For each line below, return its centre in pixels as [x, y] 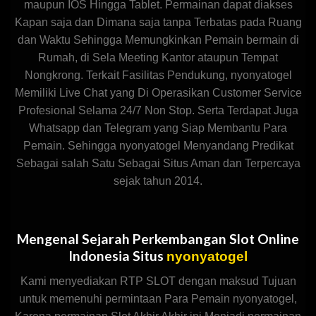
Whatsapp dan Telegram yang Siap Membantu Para [158, 128]
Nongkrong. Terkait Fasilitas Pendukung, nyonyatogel [158, 75]
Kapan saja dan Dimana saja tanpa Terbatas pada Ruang [158, 23]
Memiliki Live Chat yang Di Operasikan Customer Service [158, 93]
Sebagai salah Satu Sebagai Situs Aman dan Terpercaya [158, 164]
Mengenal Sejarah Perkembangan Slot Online [158, 239]
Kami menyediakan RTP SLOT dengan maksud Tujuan [158, 281]
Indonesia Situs [117, 256]
